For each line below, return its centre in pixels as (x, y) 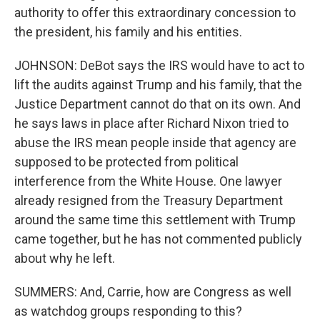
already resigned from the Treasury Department (149, 200)
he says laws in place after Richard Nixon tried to (151, 123)
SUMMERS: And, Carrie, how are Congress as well (153, 292)
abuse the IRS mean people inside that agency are (155, 142)
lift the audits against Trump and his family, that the (158, 85)
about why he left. (65, 258)
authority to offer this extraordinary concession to (155, 12)
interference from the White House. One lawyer (148, 181)
